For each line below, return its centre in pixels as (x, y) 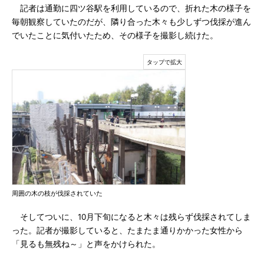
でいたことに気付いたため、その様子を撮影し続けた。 (115, 35)
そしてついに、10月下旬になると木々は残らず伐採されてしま (131, 217)
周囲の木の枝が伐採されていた (57, 193)
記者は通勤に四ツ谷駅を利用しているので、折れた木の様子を (131, 8)
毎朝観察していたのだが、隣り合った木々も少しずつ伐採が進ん (131, 22)
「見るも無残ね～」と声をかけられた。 (86, 244)
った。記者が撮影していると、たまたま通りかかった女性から (127, 230)
